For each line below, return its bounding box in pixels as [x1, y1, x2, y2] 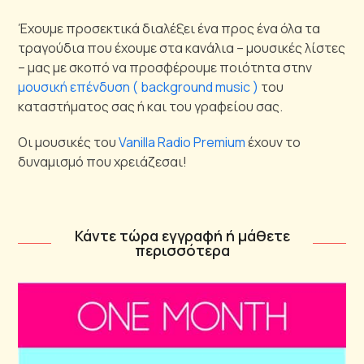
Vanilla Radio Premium [119, 132, 246, 151]
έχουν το [245, 132, 301, 151]
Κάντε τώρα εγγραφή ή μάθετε [74, 225, 290, 245]
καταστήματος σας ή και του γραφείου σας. [18, 97, 284, 115]
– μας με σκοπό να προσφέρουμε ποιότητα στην [18, 58, 313, 76]
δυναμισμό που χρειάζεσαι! [18, 152, 188, 171]
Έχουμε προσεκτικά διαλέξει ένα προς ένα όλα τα [18, 19, 321, 37]
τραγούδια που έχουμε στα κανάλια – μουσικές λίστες [18, 38, 346, 57]
